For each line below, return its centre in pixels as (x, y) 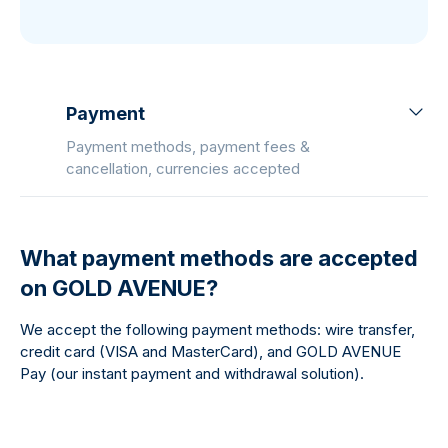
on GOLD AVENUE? (119, 288)
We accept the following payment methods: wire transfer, (217, 329)
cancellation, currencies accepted (183, 168)
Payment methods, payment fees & (188, 146)
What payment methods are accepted (219, 258)
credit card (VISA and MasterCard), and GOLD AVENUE (210, 351)
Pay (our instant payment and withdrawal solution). (192, 373)
